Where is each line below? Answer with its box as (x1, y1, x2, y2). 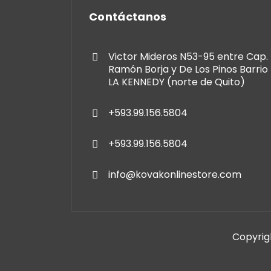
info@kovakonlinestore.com (108, 167, 241, 181)
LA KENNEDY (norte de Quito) (108, 74, 245, 89)
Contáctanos (89, 8, 167, 24)
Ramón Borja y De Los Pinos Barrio (108, 62, 268, 76)
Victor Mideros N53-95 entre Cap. (108, 49, 268, 64)
